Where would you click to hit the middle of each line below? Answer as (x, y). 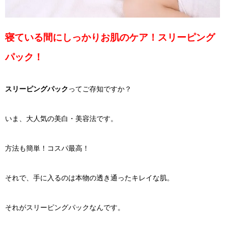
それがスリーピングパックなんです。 (65, 208)
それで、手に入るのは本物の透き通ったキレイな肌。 (89, 178)
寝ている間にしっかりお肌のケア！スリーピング (110, 38)
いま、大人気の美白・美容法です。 (61, 119)
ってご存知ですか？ (100, 89)
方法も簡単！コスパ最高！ (47, 148)
